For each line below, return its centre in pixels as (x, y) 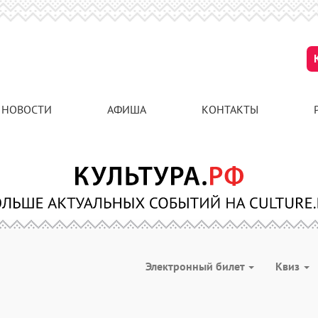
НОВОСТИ (27, 109)
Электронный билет (196, 266)
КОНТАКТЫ (230, 109)
